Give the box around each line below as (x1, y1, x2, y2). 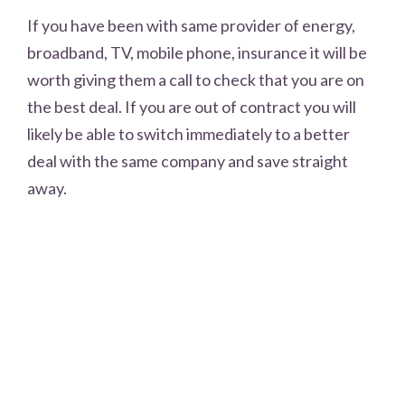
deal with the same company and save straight (27, 150, 348, 171)
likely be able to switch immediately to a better (27, 123, 350, 144)
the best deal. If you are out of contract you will (27, 96, 356, 117)
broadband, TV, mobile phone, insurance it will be (27, 42, 367, 62)
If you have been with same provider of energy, (27, 14, 355, 35)
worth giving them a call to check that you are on (27, 69, 364, 89)
